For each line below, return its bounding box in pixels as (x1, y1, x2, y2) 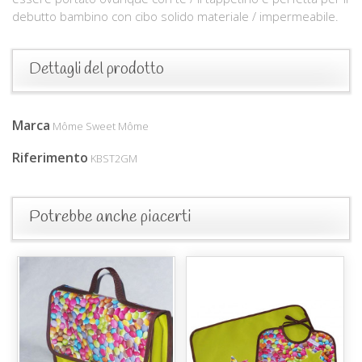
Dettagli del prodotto (29, 58, 164, 80)
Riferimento (12, 148, 88, 166)
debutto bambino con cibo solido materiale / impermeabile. (12, 7, 339, 24)
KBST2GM (90, 150, 137, 166)
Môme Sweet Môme (53, 118, 149, 133)
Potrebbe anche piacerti (29, 205, 192, 228)
